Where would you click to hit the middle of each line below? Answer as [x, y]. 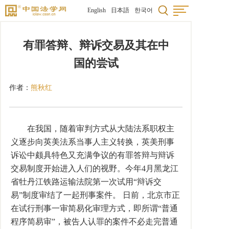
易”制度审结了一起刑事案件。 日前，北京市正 [95, 195]
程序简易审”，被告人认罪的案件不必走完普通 [94, 222]
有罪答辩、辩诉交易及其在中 [96, 45]
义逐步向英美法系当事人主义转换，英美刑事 [93, 142]
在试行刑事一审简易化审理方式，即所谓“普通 [94, 208]
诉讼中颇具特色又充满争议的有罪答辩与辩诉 [93, 155]
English [97, 10]
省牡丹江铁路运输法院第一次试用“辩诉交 [86, 182]
